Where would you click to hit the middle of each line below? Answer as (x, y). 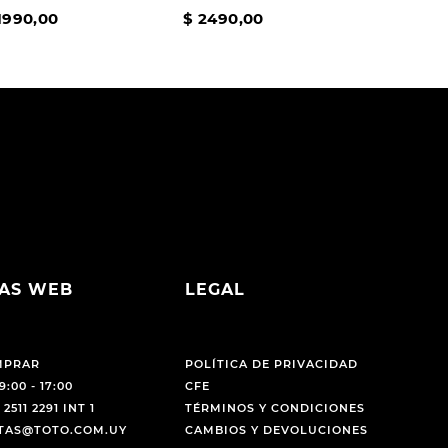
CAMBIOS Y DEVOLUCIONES (276, 430)
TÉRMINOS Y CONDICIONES (274, 408)
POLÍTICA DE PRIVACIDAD (271, 364)
